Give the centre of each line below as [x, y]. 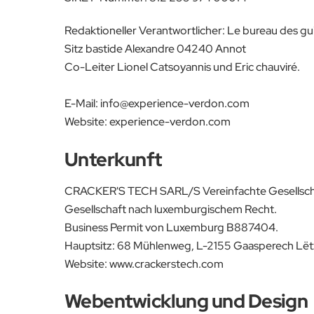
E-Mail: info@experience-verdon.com [157, 104]
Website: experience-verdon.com [148, 122]
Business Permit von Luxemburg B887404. [171, 227]
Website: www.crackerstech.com [144, 264]
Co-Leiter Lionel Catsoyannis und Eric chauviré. [182, 67]
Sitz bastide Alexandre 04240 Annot [155, 49]
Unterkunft [113, 159]
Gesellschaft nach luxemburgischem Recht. [171, 209]
